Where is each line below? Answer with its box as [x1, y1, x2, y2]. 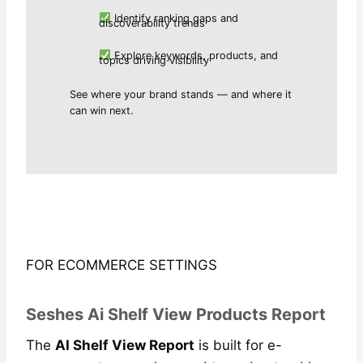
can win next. [70, 104, 135, 117]
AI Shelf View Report [55, 336, 194, 353]
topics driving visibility [99, 53, 210, 66]
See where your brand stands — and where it [70, 88, 293, 100]
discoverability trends [99, 16, 206, 29]
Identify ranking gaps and [110, 11, 238, 24]
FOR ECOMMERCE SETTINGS [26, 256, 217, 273]
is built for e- [194, 336, 282, 353]
